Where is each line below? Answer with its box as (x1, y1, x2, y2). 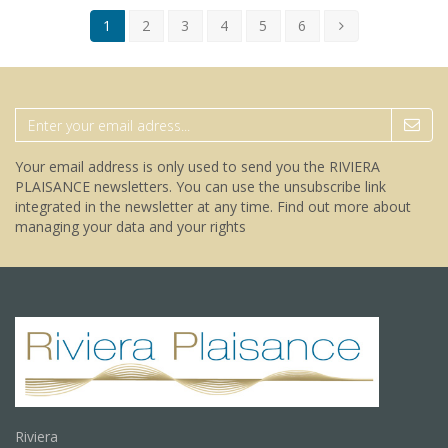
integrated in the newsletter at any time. (15, 197, 277, 216)
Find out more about (277, 197, 411, 216)
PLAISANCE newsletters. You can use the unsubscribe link (15, 177, 386, 196)
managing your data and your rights (15, 217, 246, 236)
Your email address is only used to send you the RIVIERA (15, 157, 380, 176)
